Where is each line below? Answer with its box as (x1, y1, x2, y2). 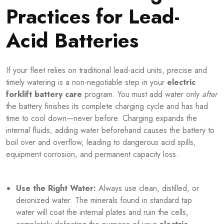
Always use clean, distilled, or (96, 182, 199, 194)
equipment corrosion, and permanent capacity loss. (6, 148, 178, 160)
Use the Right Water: (16, 182, 96, 194)
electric (167, 76, 195, 88)
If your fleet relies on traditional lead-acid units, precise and (6, 64, 207, 76)
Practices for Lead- (6, 2, 179, 31)
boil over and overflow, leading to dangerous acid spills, (6, 136, 196, 148)
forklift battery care (6, 88, 82, 100)
